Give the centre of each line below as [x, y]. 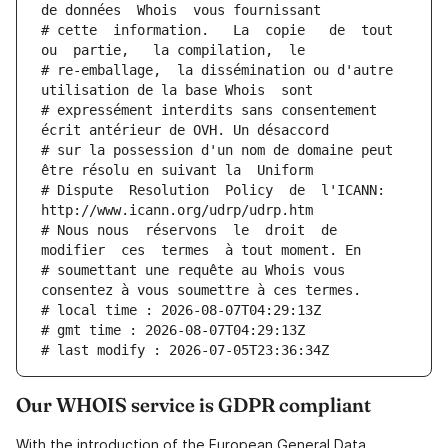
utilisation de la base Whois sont [177, 90]
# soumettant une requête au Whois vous [193, 270]
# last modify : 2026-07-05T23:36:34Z [185, 350]
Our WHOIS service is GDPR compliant [193, 405]
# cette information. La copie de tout [217, 30]
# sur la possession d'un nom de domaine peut [217, 150]
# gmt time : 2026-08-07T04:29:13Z [173, 330]
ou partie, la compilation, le [173, 50]
